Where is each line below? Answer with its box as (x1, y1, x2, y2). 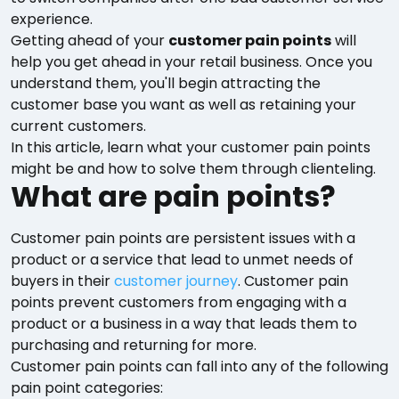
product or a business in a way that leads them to (11, 313, 357, 335)
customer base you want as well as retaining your (11, 94, 356, 116)
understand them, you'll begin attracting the (11, 73, 321, 94)
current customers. (11, 116, 146, 137)
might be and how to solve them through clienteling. (11, 159, 376, 180)
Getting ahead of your (11, 30, 168, 52)
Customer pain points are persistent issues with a (11, 228, 355, 249)
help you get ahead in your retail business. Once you (11, 52, 372, 73)
